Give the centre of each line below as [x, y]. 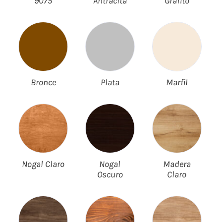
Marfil [177, 83]
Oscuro [110, 175]
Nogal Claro [43, 164]
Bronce [43, 83]
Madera [177, 164]
